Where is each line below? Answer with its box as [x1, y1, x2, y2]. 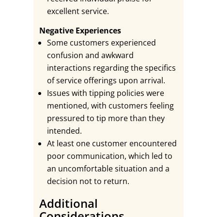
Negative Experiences [39, 25, 121, 36]
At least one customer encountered [46, 138, 177, 149]
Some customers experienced [46, 37, 156, 48]
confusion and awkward [46, 50, 134, 61]
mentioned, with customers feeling [46, 100, 174, 111]
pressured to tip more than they [46, 113, 165, 124]
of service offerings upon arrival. [46, 75, 165, 86]
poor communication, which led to [46, 151, 172, 161]
